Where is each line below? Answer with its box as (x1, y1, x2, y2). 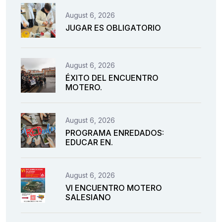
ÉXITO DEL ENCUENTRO (65, 73, 159, 83)
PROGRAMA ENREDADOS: (65, 128, 164, 138)
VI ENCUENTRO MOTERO (65, 183, 162, 193)
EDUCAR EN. (65, 137, 113, 148)
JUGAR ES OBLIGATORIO (65, 22, 161, 33)
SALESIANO (65, 192, 111, 203)
